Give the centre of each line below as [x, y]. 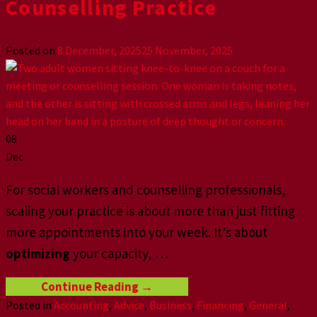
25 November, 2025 [187, 51]
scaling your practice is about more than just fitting [150, 211]
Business [171, 305]
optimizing [38, 254]
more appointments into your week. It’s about [137, 232]
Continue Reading [91, 287]
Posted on [31, 51]
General [268, 305]
